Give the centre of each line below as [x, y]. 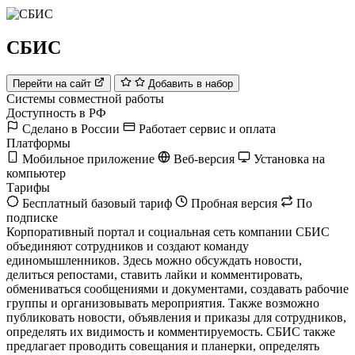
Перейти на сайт [53, 84]
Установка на [289, 159]
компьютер [36, 174]
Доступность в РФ [56, 113]
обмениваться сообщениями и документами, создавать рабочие [177, 289]
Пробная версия [234, 204]
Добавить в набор [190, 84]
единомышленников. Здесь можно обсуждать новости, [154, 261]
